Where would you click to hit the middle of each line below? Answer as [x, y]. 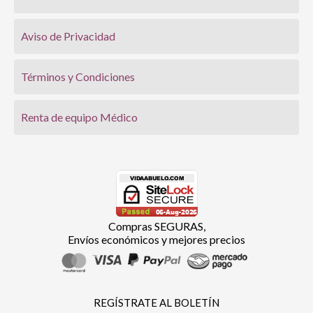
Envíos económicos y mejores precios [156, 240]
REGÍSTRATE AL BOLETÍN [156, 302]
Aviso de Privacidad [68, 36]
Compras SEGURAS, [156, 226]
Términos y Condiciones [78, 77]
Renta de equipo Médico [79, 117]
